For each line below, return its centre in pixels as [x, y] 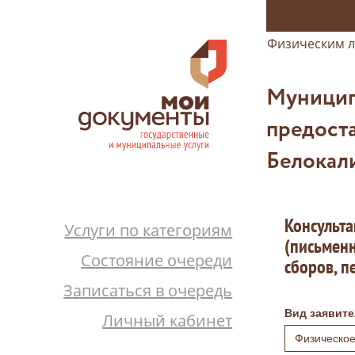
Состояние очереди [157, 260]
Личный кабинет [168, 321]
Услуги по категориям [149, 230]
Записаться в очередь [148, 290]
